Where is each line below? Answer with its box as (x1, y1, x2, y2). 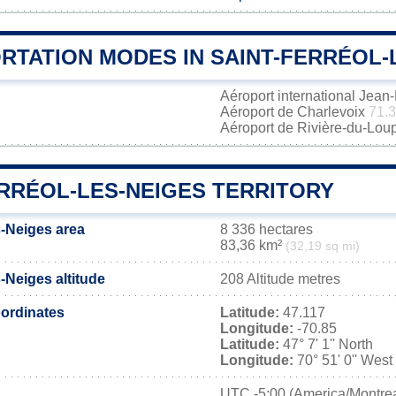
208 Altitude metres (220, 271, 340, 286)
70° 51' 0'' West (293, 353, 392, 368)
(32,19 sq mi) (286, 240, 360, 253)
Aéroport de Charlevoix (220, 104, 369, 119)
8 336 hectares (220, 222, 313, 237)
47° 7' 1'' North (279, 337, 373, 352)
